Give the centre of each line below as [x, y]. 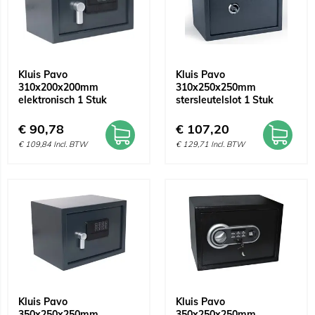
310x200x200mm [58, 87]
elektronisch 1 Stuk [63, 100]
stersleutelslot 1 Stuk [225, 100]
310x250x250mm [216, 87]
